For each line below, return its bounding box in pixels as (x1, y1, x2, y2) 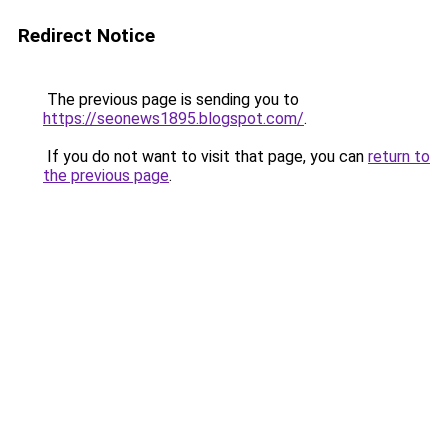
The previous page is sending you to (43, 90, 299, 109)
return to (368, 147, 430, 166)
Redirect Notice (18, 24, 155, 47)
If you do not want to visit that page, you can (43, 147, 368, 166)
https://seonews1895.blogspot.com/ (43, 109, 304, 128)
